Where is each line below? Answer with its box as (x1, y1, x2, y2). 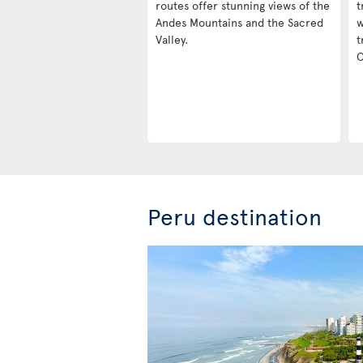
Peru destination (147, 200, 322, 233)
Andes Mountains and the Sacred (156, 15, 323, 31)
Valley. (156, 32, 188, 48)
